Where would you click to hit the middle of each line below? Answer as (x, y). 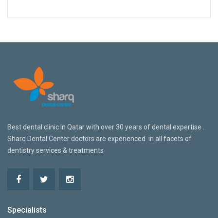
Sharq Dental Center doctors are (57, 138)
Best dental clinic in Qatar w (49, 127)
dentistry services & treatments (55, 150)
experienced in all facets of (150, 138)
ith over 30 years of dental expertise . (148, 127)
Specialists (27, 210)
